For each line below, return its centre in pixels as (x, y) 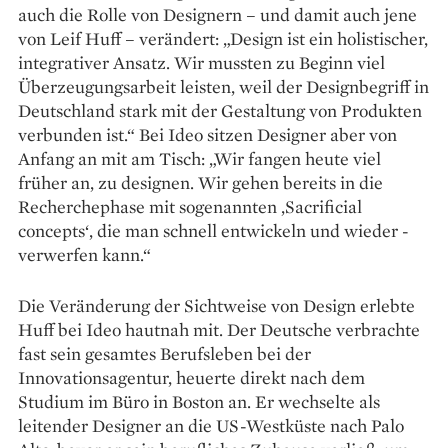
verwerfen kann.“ (84, 254)
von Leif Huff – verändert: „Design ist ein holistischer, (223, 38)
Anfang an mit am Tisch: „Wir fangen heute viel (199, 158)
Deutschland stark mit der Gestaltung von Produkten (220, 110)
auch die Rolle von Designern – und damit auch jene (217, 14)
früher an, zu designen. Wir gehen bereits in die (200, 182)
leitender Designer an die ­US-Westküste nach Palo (211, 425)
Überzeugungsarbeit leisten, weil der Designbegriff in (223, 86)
